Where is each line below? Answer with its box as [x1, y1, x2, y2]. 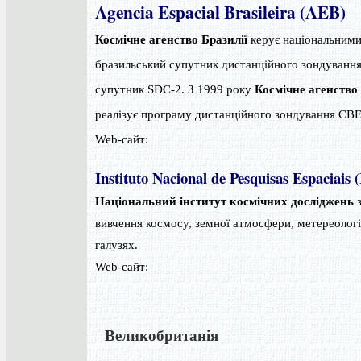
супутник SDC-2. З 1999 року [95, 83, 255, 97]
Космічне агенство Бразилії [95, 33, 247, 47]
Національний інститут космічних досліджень [95, 194, 354, 208]
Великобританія [95, 324, 218, 346]
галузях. [95, 238, 138, 251]
